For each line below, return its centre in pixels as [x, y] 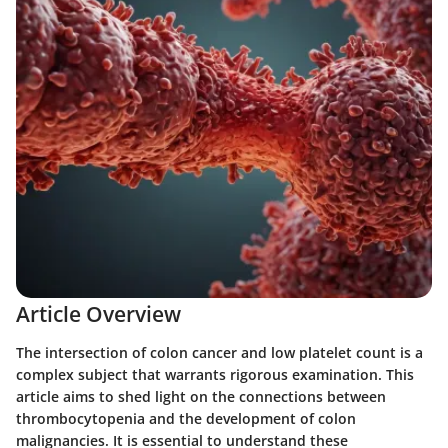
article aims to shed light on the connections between [201, 396]
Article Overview [98, 314]
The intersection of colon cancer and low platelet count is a [219, 352]
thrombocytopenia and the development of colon [186, 418]
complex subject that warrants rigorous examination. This [215, 374]
